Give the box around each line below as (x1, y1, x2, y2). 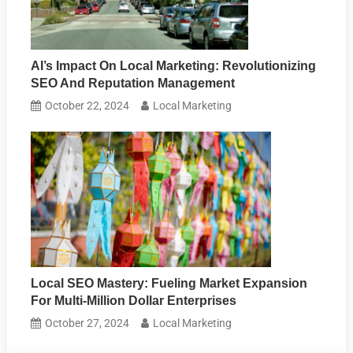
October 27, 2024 (45, 317, 130, 330)
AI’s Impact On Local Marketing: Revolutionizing (31, 59, 317, 73)
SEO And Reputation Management (31, 76, 236, 91)
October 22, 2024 (45, 99, 130, 113)
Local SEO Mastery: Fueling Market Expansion (31, 277, 308, 291)
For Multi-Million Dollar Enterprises (31, 294, 237, 308)
